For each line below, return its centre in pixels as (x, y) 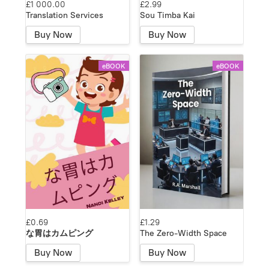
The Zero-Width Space (183, 234)
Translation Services (65, 16)
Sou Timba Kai (168, 16)
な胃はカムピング (59, 234)
